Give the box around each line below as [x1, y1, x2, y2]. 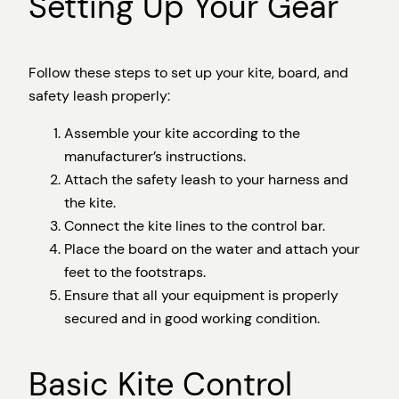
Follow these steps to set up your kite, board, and [28, 63, 348, 83]
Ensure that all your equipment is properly [64, 286, 338, 305]
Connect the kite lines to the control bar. [64, 216, 325, 236]
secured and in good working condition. [64, 309, 320, 329]
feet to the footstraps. [64, 263, 206, 282]
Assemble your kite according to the [64, 124, 300, 143]
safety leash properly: [28, 86, 170, 106]
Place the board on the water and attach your [64, 240, 360, 259]
